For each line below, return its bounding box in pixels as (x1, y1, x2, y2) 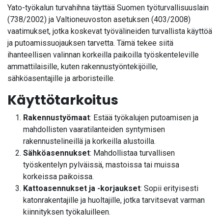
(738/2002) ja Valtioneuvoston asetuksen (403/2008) (7, 14, 191, 24)
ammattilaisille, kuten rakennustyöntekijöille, (7, 61, 158, 71)
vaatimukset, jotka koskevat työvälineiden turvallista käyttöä (7, 26, 212, 36)
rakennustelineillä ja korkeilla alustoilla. (23, 136, 156, 146)
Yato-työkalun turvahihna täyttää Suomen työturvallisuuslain (7, 2, 209, 12)
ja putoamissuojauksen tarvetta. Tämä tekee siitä (7, 38, 173, 48)
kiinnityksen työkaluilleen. (23, 207, 110, 217)
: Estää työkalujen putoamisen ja (90, 112, 198, 122)
